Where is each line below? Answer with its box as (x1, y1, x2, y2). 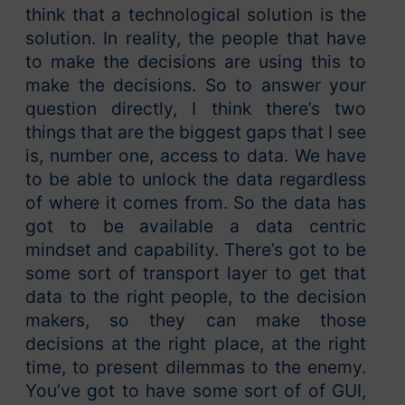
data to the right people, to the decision (25, 286, 366, 308)
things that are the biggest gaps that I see (25, 121, 366, 144)
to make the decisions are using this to (25, 51, 366, 73)
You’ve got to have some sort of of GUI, (25, 380, 366, 402)
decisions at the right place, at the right (25, 333, 366, 355)
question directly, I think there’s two (25, 98, 366, 120)
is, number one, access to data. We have (25, 145, 366, 167)
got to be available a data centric (25, 215, 366, 238)
